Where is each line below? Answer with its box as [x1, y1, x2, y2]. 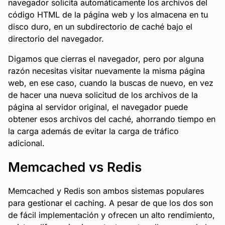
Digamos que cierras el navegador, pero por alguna [8, 54, 204, 64]
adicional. [8, 138, 45, 148]
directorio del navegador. [8, 34, 104, 44]
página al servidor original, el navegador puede [8, 102, 188, 112]
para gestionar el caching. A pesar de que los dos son [8, 198, 213, 208]
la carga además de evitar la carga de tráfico [8, 126, 179, 136]
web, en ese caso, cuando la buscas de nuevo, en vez [8, 78, 213, 88]
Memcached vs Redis [8, 159, 142, 175]
